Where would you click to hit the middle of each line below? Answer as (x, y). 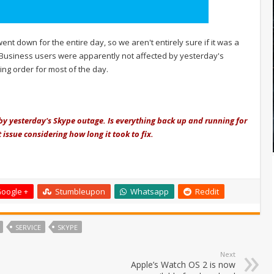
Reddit (207, 191)
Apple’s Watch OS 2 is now (183, 264)
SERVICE (28, 227)
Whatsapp (150, 191)
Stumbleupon (80, 191)
